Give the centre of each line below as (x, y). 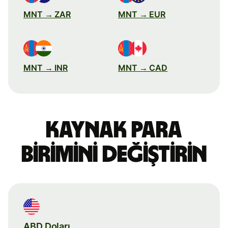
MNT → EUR (142, 14)
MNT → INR (46, 67)
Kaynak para (114, 130)
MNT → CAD (143, 67)
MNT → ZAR (47, 14)
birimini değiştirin (114, 154)
